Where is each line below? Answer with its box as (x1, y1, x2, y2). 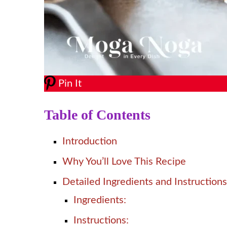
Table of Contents (44, 106, 150, 123)
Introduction (62, 136, 117, 146)
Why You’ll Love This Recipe (62, 156, 186, 167)
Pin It (58, 78, 82, 89)
